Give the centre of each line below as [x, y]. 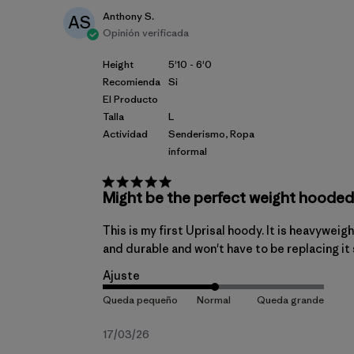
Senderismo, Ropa [211, 134]
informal [188, 151]
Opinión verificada [146, 33]
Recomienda [132, 82]
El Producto [130, 99]
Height [118, 64]
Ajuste [121, 275]
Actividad [125, 134]
